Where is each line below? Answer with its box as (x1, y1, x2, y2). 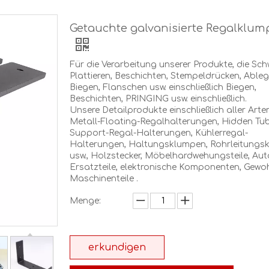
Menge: (70, 196, 101, 205)
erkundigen (88, 242, 146, 253)
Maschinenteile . (70, 174, 138, 183)
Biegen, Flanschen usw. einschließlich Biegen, (70, 83, 256, 92)
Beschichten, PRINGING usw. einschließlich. (70, 94, 247, 103)
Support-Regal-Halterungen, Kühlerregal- (70, 128, 248, 138)
